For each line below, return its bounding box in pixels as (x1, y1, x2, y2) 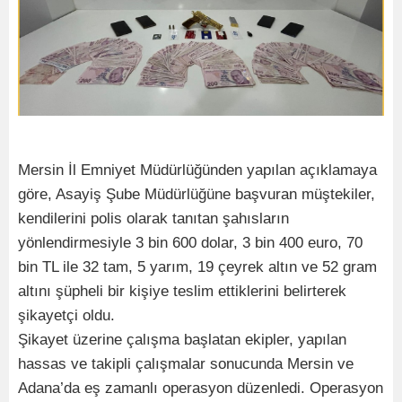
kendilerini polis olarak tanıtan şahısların (18, 209, 289, 227)
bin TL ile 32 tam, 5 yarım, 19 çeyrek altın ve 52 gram (18, 258, 377, 275)
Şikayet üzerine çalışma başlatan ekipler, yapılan (18, 330, 346, 348)
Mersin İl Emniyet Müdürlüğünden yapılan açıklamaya (18, 161, 377, 179)
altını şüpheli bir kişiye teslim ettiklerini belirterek (18, 282, 346, 300)
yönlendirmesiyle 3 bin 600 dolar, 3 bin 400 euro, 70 (18, 233, 363, 251)
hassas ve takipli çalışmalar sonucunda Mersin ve (18, 354, 354, 372)
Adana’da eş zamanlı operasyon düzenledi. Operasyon (18, 379, 383, 397)
